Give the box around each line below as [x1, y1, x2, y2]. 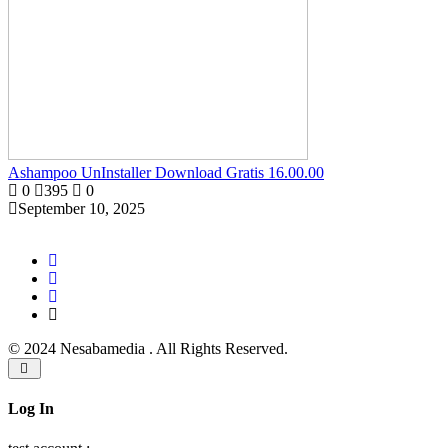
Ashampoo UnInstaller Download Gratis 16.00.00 [8, 164, 324, 181]
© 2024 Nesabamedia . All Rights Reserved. [8, 340, 288, 357]
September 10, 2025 [18, 200, 145, 217]
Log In [8, 400, 54, 418]
